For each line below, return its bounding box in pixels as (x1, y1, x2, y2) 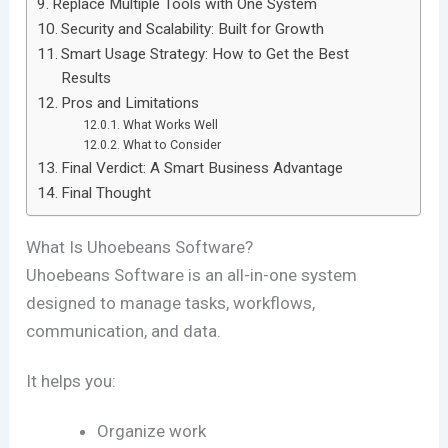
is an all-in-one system (184, 264, 358, 285)
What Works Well (122, 116, 218, 132)
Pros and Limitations (61, 93, 200, 112)
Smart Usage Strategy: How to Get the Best (61, 44, 350, 63)
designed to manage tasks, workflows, (26, 292, 316, 313)
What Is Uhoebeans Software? (26, 236, 254, 257)
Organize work (97, 420, 207, 441)
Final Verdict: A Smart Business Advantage (61, 158, 344, 177)
